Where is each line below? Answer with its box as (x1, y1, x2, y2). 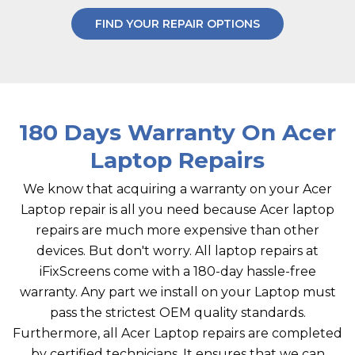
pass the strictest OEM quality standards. (49, 305, 306, 320)
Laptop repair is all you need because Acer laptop (21, 202, 334, 217)
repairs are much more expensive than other (36, 223, 319, 238)
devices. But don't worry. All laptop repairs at (36, 243, 319, 258)
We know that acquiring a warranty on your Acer (23, 181, 332, 197)
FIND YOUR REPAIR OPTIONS (95, 17, 260, 31)
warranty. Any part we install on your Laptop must (19, 284, 336, 300)
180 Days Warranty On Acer (19, 119, 336, 146)
